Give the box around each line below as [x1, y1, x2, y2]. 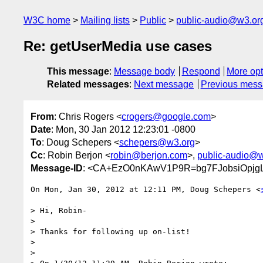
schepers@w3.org [119, 137, 195, 147]
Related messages [47, 79, 129, 90]
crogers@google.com [122, 111, 211, 122]
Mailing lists [80, 15, 130, 25]
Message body [114, 66, 175, 77]
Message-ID [31, 163, 83, 173]
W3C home [23, 15, 70, 25]
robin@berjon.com [110, 150, 187, 160]
